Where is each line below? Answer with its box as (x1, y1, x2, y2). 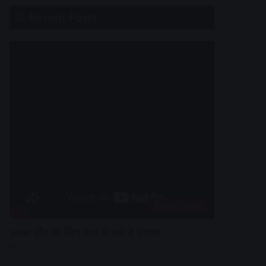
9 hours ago (17, 242, 55, 251)
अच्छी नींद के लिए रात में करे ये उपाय (9, 225, 160, 239)
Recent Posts (29, 10, 97, 24)
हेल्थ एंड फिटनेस (154, 200, 202, 211)
